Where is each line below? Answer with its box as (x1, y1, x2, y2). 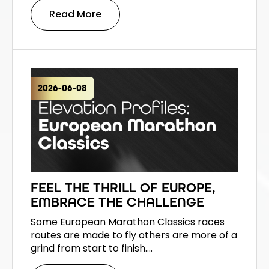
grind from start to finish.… (31, 241, 153, 255)
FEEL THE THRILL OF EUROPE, (31, 180, 216, 196)
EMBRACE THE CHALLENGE (31, 194, 204, 210)
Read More (49, 7, 101, 21)
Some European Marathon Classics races (31, 214, 225, 229)
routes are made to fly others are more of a (31, 228, 237, 242)
